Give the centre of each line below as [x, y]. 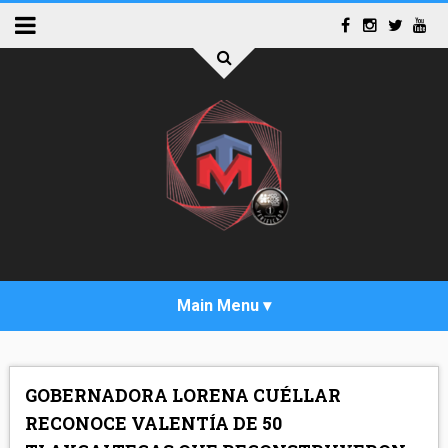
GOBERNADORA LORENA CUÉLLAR [182, 395]
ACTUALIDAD [67, 408]
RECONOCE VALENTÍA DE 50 [153, 423]
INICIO [43, 358]
